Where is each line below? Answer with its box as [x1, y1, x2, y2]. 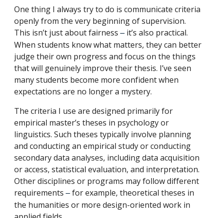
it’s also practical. [127, 27, 188, 38]
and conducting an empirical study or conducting [14, 141, 191, 151]
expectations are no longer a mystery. [14, 86, 152, 97]
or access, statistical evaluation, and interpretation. [14, 164, 200, 175]
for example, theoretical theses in [72, 187, 195, 198]
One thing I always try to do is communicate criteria [14, 4, 201, 15]
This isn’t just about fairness [14, 27, 121, 38]
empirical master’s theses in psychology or [14, 117, 169, 128]
